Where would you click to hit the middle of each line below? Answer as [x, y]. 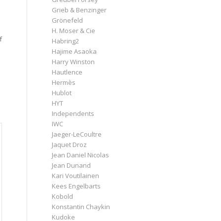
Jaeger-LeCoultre [77, 134]
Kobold [63, 196]
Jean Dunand [72, 165]
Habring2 [66, 41]
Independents [73, 113]
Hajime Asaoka [74, 51]
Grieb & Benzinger [79, 10]
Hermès [64, 82]
